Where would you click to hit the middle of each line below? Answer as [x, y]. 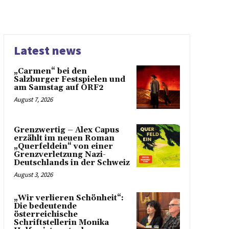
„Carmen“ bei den [50, 71]
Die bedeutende [45, 206]
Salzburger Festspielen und [69, 79]
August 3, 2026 [33, 174]
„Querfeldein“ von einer [63, 146]
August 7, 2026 [33, 99]
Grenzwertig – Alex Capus [66, 130]
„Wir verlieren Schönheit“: [68, 198]
